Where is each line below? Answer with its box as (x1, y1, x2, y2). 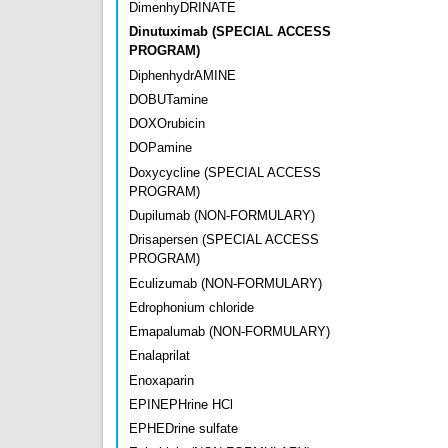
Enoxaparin (129, 372, 194, 388)
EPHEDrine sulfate (129, 421, 238, 437)
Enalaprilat (129, 348, 190, 364)
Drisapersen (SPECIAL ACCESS (129, 232, 319, 248)
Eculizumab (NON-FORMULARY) (129, 275, 322, 291)
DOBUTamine (129, 91, 208, 107)
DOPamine (129, 140, 192, 156)
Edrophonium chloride (129, 299, 254, 315)
